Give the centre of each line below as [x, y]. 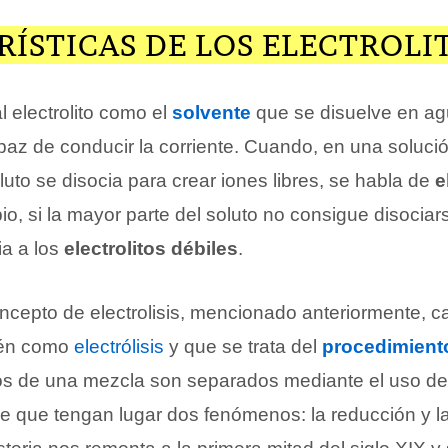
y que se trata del [243, 346]
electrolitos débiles [151, 248]
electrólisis [119, 346]
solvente [211, 112]
